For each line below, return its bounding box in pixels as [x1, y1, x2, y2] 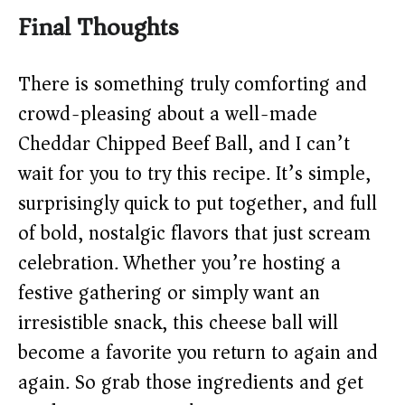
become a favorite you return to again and [18, 335, 378, 371]
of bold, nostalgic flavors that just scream [18, 216, 371, 251]
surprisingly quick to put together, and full [18, 186, 377, 221]
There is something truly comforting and [18, 67, 367, 102]
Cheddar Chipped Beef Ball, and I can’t [18, 127, 350, 162]
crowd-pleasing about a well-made [18, 97, 317, 132]
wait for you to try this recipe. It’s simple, [18, 156, 371, 192]
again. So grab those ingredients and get [18, 365, 363, 400]
